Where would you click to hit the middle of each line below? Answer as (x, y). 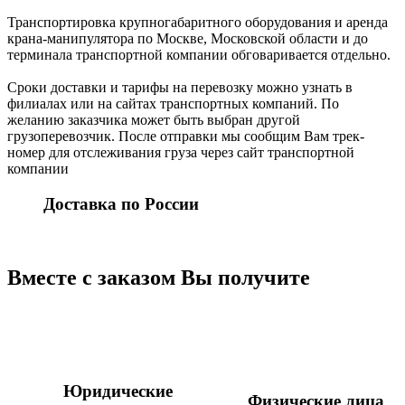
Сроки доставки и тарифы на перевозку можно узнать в (180, 88)
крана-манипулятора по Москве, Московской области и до (188, 39)
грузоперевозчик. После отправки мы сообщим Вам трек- (186, 137)
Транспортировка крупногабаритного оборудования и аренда (198, 23)
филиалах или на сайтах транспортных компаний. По (173, 104)
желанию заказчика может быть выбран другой (154, 120)
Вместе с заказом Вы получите (159, 277)
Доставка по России (121, 204)
